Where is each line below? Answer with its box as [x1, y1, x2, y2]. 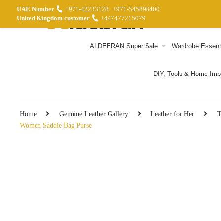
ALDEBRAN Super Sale [90, 42, 158, 50]
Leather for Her [150, 110, 194, 118]
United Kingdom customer [16, 14, 90, 22]
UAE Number [16, 5, 54, 13]
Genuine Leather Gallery [59, 110, 128, 118]
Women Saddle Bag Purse [20, 121, 92, 129]
